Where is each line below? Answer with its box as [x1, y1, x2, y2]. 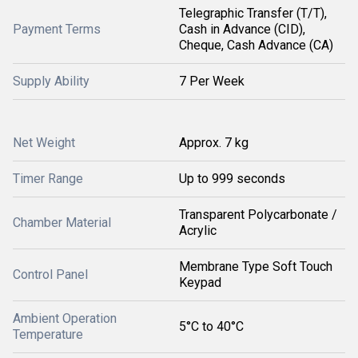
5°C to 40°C [179, 319, 244, 334]
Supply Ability [13, 74, 89, 89]
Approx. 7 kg [179, 135, 249, 150]
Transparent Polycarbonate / [179, 207, 337, 222]
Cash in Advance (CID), [179, 22, 305, 37]
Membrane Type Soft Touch [179, 259, 332, 274]
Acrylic [179, 223, 217, 238]
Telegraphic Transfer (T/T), [179, 6, 327, 21]
